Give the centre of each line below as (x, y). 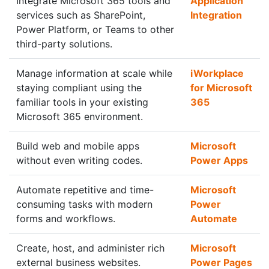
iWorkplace (217, 73)
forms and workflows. (66, 219)
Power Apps (219, 160)
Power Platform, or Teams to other (95, 29)
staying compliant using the (79, 88)
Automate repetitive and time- (85, 190)
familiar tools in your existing (82, 102)
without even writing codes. (79, 160)
